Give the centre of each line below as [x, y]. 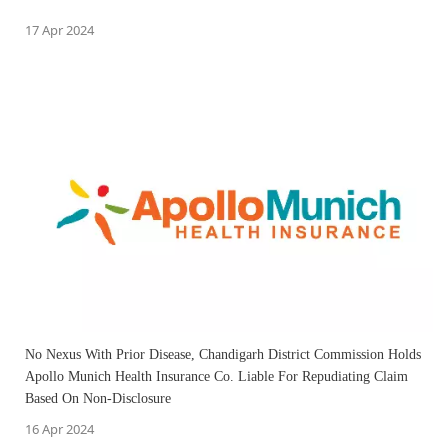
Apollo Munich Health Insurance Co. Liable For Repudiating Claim [216, 376]
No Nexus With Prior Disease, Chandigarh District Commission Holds [223, 354]
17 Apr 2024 [59, 30]
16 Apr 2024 [59, 428]
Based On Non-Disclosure [98, 398]
